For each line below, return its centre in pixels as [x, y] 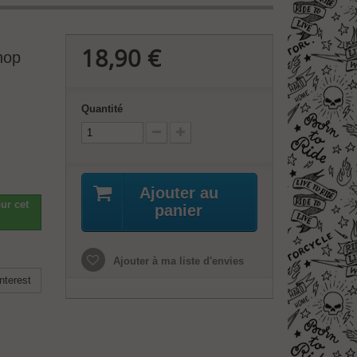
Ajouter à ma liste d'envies [177, 261]
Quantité [102, 109]
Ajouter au [178, 193]
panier [179, 210]
